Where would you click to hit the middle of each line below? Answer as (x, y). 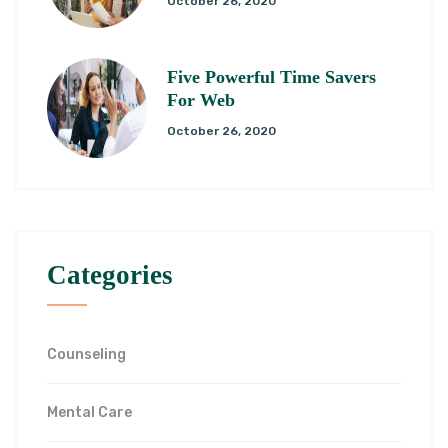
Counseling (86, 355)
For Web (201, 100)
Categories (110, 275)
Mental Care (89, 413)
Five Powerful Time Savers (271, 77)
